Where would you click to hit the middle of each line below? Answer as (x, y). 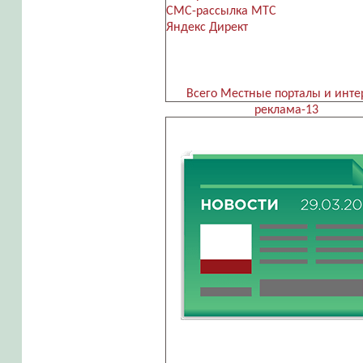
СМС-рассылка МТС (221, 12)
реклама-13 (286, 111)
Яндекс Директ (207, 28)
